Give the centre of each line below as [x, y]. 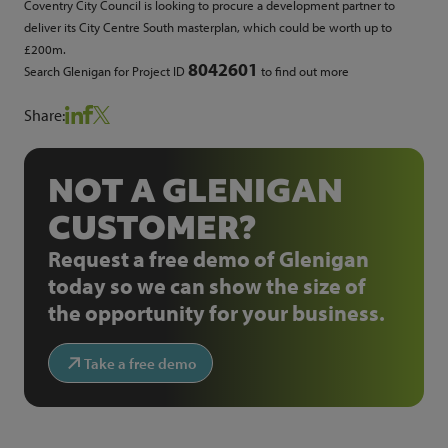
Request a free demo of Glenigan [208, 259]
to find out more [303, 71]
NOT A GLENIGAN [195, 191]
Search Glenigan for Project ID [106, 71]
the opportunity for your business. [216, 313]
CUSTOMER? [152, 228]
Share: [44, 114]
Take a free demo [140, 363]
